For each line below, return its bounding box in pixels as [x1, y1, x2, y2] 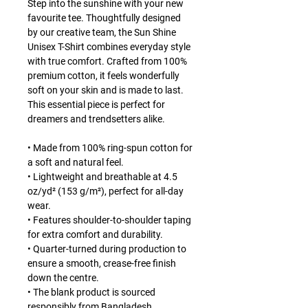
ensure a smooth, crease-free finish [27, 257, 176, 269]
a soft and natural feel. [27, 156, 124, 168]
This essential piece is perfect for [27, 98, 165, 110]
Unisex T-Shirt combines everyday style [27, 41, 190, 52]
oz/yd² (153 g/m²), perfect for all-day [27, 185, 184, 197]
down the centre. [27, 272, 99, 283]
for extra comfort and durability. [27, 228, 163, 240]
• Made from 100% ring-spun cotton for [27, 142, 192, 153]
